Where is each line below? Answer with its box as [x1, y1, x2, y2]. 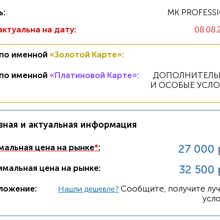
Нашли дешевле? [58, 184, 119, 193]
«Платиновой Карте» [49, 70, 137, 80]
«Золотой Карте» [49, 50, 122, 59]
